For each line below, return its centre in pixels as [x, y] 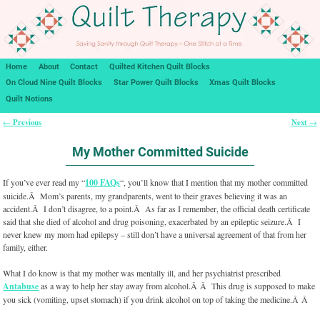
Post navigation [40, 132]
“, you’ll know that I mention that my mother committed [214, 182]
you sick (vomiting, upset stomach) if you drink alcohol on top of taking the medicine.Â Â [157, 300]
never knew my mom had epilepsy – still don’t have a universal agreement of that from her [155, 235]
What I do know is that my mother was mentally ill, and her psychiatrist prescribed [142, 273]
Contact [84, 66]
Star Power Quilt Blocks [156, 83]
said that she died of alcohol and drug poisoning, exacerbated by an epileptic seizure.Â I [152, 222]
